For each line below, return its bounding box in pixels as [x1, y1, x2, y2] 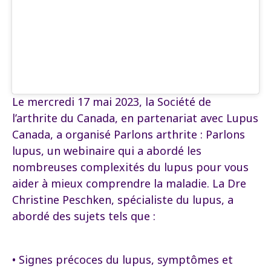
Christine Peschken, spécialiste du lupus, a [12, 192, 233, 207]
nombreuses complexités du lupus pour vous [12, 160, 249, 174]
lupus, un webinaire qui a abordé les [12, 143, 201, 158]
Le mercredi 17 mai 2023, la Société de [12, 94, 211, 109]
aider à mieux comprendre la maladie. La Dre [12, 176, 246, 191]
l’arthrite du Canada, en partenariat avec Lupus [12, 111, 258, 125]
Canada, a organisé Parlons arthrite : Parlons [12, 127, 245, 142]
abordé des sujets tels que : [12, 209, 155, 223]
